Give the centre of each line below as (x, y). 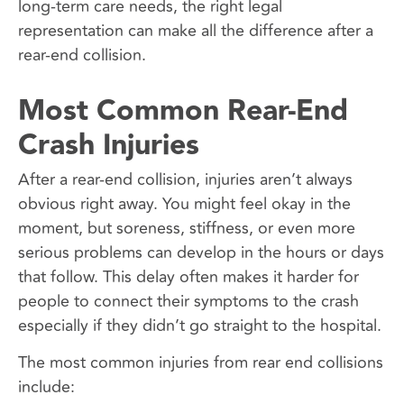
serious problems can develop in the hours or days (201, 252)
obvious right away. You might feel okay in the (184, 203)
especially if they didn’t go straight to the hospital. (200, 325)
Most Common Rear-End (183, 111)
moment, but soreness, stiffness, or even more (187, 228)
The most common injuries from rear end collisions (201, 362)
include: (46, 386)
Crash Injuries (109, 145)
